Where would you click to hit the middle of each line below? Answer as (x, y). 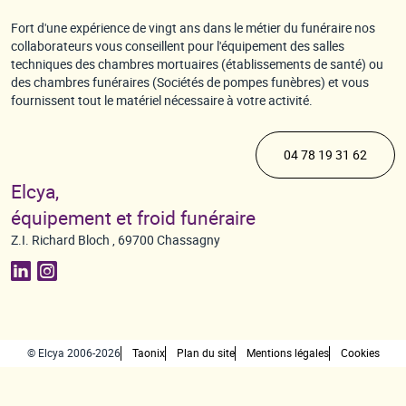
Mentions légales (287, 353)
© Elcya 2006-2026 (73, 353)
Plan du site (205, 353)
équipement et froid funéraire (133, 217)
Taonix (148, 353)
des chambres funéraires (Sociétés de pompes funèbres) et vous (190, 82)
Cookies (360, 353)
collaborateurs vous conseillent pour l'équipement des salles (178, 46)
